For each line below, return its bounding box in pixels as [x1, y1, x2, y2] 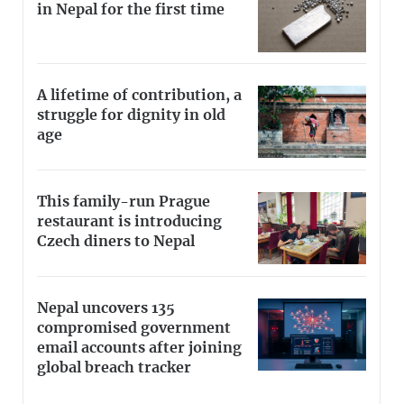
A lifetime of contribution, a [37, 88, 242, 104]
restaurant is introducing [37, 215, 222, 230]
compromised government [37, 320, 231, 335]
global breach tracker [37, 360, 191, 375]
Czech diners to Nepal [37, 234, 195, 250]
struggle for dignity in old [37, 108, 225, 124]
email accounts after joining [37, 340, 242, 355]
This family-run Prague [37, 195, 210, 210]
